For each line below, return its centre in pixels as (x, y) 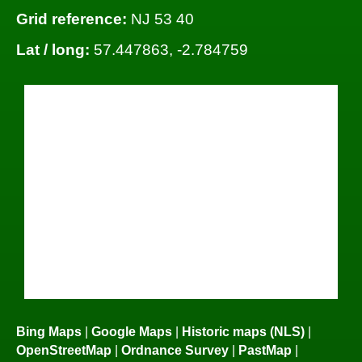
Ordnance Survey (175, 350)
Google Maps (132, 332)
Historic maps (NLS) (243, 332)
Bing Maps (49, 332)
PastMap (265, 350)
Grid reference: (72, 19)
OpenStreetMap (64, 350)
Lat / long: (53, 49)
